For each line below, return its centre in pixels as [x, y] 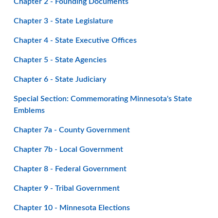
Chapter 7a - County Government [72, 130]
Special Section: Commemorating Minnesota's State [103, 99]
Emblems [29, 110]
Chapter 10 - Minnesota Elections [72, 208]
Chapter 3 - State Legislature [64, 21]
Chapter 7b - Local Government [68, 149]
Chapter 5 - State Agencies [60, 60]
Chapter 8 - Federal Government [70, 169]
